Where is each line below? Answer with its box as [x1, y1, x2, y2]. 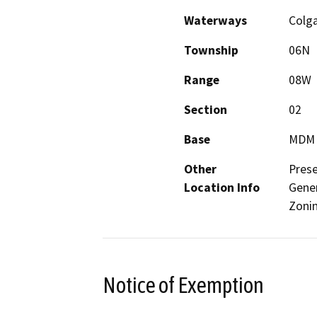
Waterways [184, 12, 247, 28]
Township [184, 42, 238, 58]
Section [184, 101, 227, 117]
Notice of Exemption [103, 272, 264, 298]
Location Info [184, 179, 260, 195]
